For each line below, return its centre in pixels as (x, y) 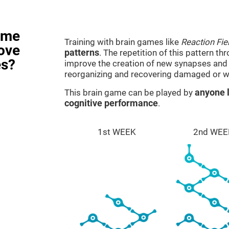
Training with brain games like (123, 42)
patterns (82, 53)
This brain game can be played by (130, 93)
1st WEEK (117, 132)
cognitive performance (111, 103)
